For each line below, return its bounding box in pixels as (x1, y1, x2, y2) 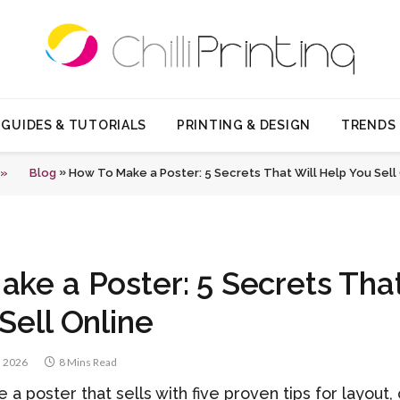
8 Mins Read (59, 355, 117, 369)
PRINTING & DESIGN (177, 118, 311, 132)
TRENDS (341, 118, 396, 132)
